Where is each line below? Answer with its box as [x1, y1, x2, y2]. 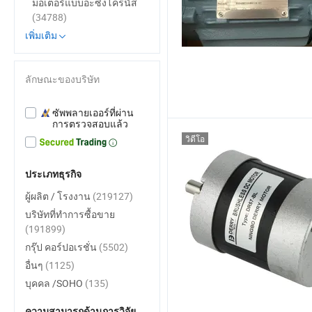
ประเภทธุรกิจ [25, 169, 81, 180]
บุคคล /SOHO [25, 276, 85, 290]
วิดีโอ [185, 133, 205, 144]
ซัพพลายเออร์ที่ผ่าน [52, 106, 134, 119]
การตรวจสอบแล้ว [52, 117, 128, 130]
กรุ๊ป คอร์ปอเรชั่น [25, 240, 99, 253]
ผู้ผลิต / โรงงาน [25, 189, 93, 203]
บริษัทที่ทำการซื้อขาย [25, 208, 115, 221]
